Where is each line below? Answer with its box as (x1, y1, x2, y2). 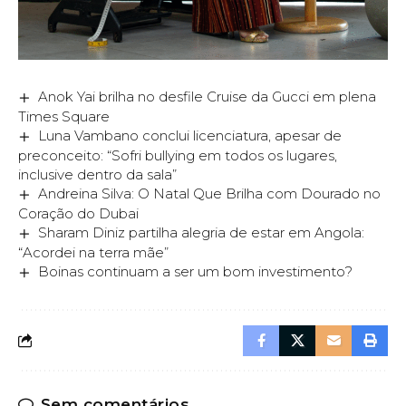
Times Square (18, 107, 110, 125)
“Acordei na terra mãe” (18, 243, 169, 261)
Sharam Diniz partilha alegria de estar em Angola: (38, 223, 365, 241)
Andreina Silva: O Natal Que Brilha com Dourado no (38, 184, 382, 202)
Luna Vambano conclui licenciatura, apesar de (38, 126, 343, 144)
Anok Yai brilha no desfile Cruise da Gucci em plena (38, 87, 377, 105)
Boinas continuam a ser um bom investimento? (38, 262, 353, 280)
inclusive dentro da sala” (18, 165, 177, 183)
